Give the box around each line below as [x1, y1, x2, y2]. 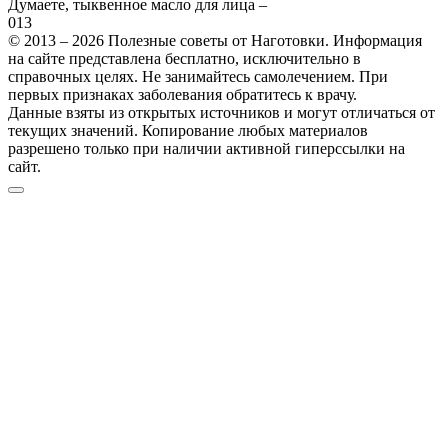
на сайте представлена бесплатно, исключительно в [8, 49, 361, 67]
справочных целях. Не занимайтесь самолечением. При [8, 67, 388, 85]
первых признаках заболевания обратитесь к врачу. [8, 85, 357, 103]
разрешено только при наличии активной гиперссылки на [8, 139, 405, 157]
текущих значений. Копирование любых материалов [8, 121, 368, 139]
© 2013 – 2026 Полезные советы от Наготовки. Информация [8, 31, 422, 49]
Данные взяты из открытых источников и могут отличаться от [8, 103, 435, 121]
